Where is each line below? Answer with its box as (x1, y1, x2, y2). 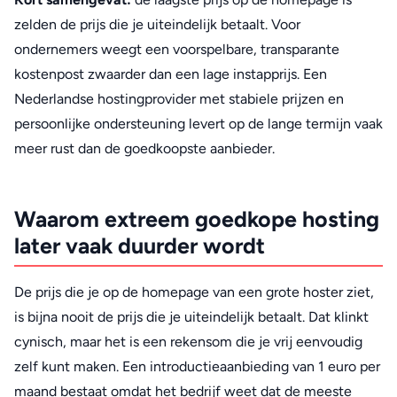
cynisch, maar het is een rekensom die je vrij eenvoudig (14, 333, 362, 351)
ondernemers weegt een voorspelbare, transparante (14, 40, 339, 58)
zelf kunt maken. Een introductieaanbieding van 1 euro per (14, 358, 380, 376)
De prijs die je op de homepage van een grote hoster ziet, (14, 284, 374, 301)
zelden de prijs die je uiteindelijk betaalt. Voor (14, 15, 300, 33)
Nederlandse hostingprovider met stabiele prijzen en (14, 90, 344, 107)
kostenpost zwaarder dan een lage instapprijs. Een (14, 65, 327, 82)
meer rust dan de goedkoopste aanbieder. (14, 139, 275, 157)
